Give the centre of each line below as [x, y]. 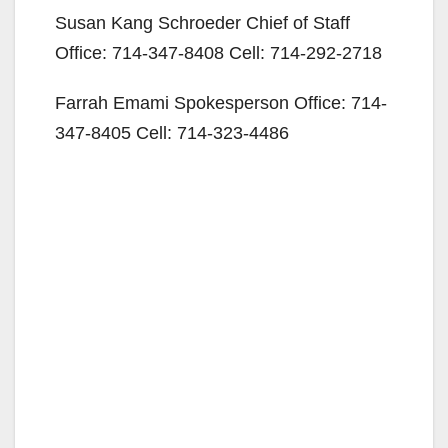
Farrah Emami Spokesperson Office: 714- [221, 102]
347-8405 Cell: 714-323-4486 [172, 132]
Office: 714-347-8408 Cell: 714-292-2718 [218, 52]
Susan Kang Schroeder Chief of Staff [202, 22]
